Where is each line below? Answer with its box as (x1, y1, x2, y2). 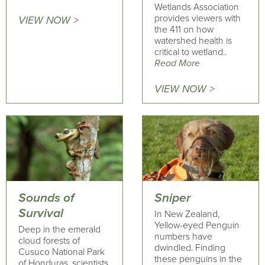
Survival (18, 205, 63, 221)
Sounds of (18, 190, 75, 205)
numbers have (154, 231, 212, 243)
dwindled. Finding (154, 242, 225, 254)
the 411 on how (154, 24, 214, 35)
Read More (154, 57, 200, 69)
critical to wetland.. (154, 46, 227, 58)
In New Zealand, (154, 208, 219, 220)
